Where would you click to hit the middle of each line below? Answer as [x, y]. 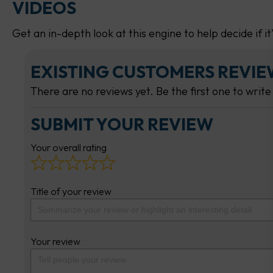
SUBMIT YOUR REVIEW [122, 124]
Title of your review [71, 192]
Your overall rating [69, 147]
